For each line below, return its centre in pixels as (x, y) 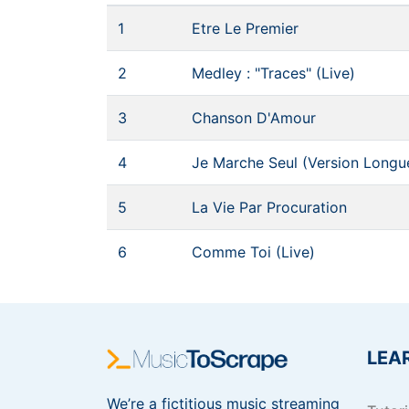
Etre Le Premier (245, 28)
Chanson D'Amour (254, 118)
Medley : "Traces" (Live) (273, 73)
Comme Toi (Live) (253, 252)
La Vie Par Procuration (269, 207)
